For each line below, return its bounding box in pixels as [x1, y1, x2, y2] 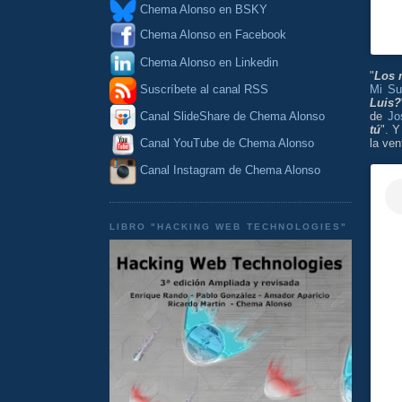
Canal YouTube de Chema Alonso [140, 136, 314, 151]
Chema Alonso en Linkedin [136, 55, 278, 69]
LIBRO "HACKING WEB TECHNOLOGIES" [109, 221, 347, 232]
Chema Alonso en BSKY [136, 3, 267, 17]
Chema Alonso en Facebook [140, 28, 286, 42]
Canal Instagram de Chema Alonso [140, 163, 320, 178]
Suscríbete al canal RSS [140, 83, 268, 97]
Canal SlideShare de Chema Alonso [140, 109, 325, 124]
